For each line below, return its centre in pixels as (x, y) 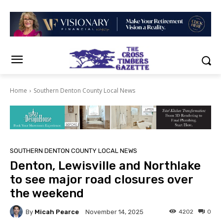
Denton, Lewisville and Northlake (105, 166)
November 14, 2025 (114, 212)
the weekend (47, 194)
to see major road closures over (101, 180)
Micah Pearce (57, 212)
